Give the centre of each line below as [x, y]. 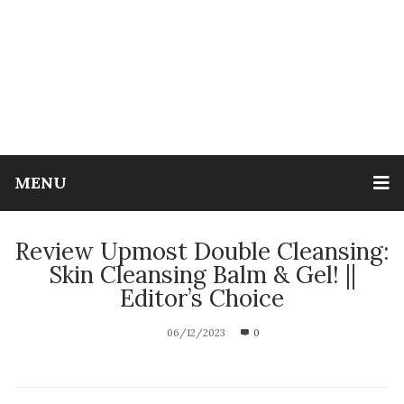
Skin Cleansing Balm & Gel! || [202, 274]
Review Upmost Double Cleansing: [202, 251]
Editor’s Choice [202, 298]
